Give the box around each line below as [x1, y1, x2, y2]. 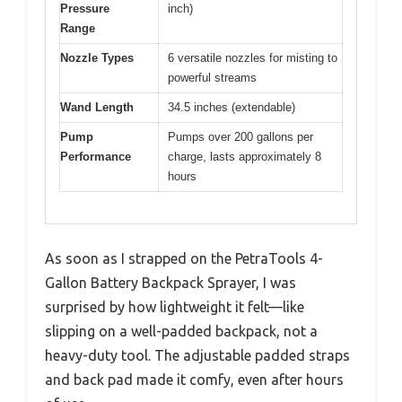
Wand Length [60, 100, 134, 115]
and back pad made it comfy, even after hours [45, 371, 344, 388]
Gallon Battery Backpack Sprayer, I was [45, 274, 296, 291]
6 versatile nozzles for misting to [168, 51, 337, 66]
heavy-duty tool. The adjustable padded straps [45, 346, 350, 363]
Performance [60, 150, 131, 164]
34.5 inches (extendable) [168, 100, 295, 115]
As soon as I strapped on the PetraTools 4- [45, 249, 323, 267]
